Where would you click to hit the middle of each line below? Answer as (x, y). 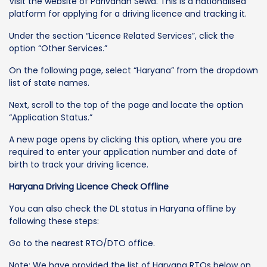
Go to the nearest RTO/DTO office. (82, 243)
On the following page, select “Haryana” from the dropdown (133, 70)
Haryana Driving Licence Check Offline (89, 186)
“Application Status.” (51, 117)
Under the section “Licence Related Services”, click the (122, 35)
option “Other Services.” (58, 48)
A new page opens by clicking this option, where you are (125, 139)
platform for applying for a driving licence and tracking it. (128, 13)
